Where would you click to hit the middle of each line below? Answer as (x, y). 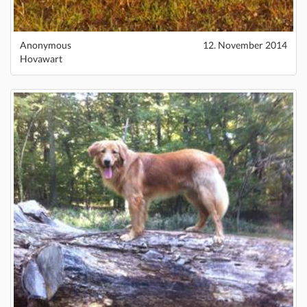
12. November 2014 (245, 45)
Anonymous (46, 45)
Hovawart (41, 59)
